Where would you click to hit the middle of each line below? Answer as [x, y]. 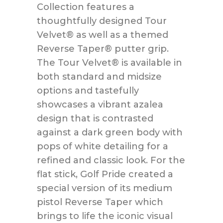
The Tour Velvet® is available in [110, 62]
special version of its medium [105, 188]
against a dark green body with [110, 132]
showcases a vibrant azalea [100, 104]
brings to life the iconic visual [105, 216]
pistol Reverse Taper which [100, 202]
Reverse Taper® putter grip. [103, 49]
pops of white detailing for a [103, 146]
